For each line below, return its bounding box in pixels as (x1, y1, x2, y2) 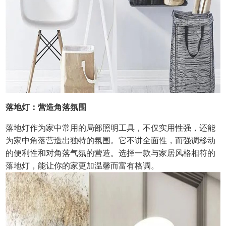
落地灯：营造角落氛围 (6, 103, 87, 112)
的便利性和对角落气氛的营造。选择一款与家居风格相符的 (6, 149, 216, 158)
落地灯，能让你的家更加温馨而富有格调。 (6, 161, 159, 171)
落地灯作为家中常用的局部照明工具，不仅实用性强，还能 (6, 124, 216, 133)
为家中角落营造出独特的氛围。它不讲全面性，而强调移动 (6, 136, 216, 145)
